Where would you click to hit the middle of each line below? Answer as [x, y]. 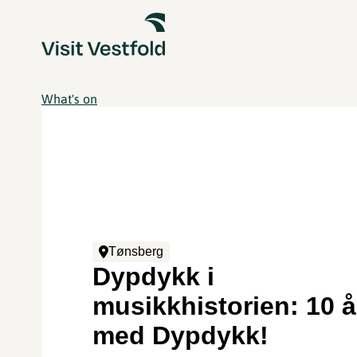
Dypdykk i [154, 276]
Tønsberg [136, 251]
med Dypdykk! [181, 335]
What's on [69, 99]
